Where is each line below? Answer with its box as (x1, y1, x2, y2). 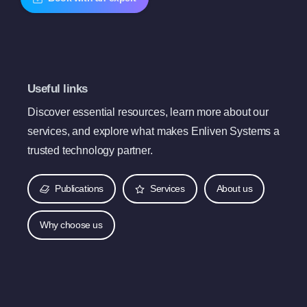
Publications (55, 183, 103, 195)
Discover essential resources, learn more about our (27, 106, 269, 119)
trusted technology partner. (27, 145, 153, 157)
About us (216, 183, 253, 195)
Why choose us (40, 219, 103, 231)
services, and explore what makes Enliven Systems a (27, 125, 280, 138)
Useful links (27, 82, 88, 96)
